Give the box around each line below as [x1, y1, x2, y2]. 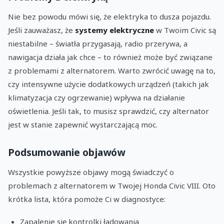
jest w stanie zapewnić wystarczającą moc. [8, 119, 157, 129]
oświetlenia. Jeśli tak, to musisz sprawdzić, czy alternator [8, 105, 209, 116]
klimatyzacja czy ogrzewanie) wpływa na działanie [8, 92, 185, 102]
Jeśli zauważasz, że [8, 24, 75, 35]
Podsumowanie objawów [8, 145, 125, 159]
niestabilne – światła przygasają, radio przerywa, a [8, 38, 187, 48]
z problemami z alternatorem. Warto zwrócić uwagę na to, [8, 65, 215, 75]
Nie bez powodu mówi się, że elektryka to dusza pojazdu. [8, 11, 211, 21]
